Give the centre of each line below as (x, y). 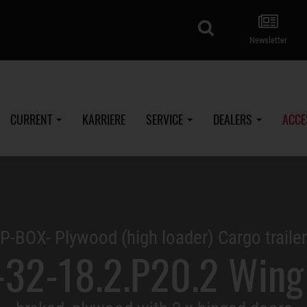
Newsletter (268, 40)
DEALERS (234, 119)
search (236, 27)
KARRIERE (103, 119)
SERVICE (165, 119)
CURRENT (32, 119)
